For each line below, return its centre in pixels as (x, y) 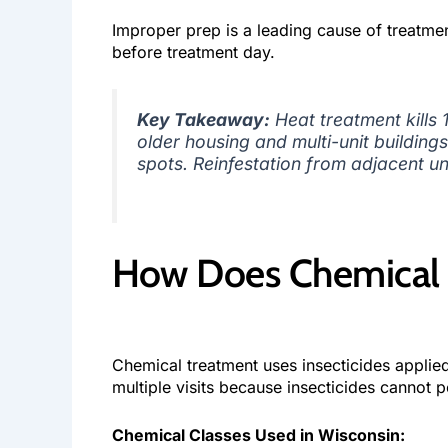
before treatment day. (193, 51)
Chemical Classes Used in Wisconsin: (258, 434)
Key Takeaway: (203, 120)
